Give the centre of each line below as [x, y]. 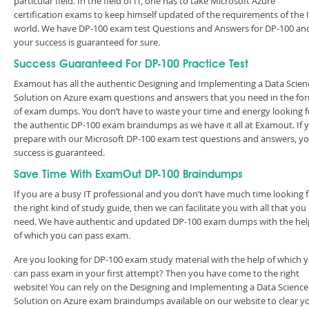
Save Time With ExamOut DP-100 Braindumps [128, 175]
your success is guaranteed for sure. [87, 42]
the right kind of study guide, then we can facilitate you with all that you [160, 208]
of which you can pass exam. [72, 235]
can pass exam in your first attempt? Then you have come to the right [157, 273]
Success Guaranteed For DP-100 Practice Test [131, 65]
